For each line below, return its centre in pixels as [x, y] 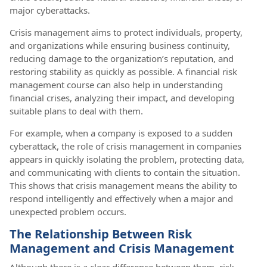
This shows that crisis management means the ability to [123, 185]
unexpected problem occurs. [68, 211]
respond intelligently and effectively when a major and [121, 198]
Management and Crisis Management [122, 248]
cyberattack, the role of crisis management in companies [125, 146]
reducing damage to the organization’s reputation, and [122, 58]
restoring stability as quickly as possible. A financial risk [123, 71]
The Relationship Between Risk [101, 234]
